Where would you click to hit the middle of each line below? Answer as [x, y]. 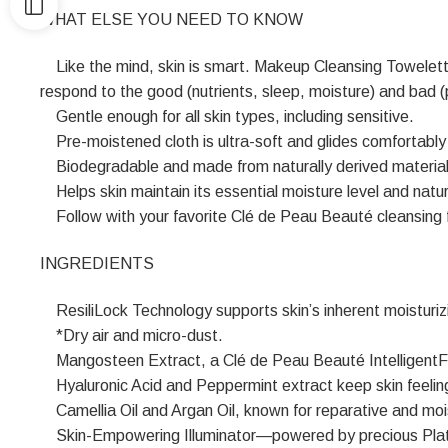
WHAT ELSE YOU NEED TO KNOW [171, 19]
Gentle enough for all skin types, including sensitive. [227, 116]
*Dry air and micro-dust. [131, 335]
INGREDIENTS [97, 263]
